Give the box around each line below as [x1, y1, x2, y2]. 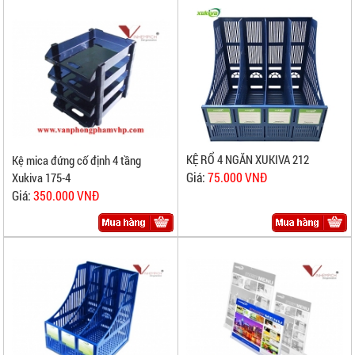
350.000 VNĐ [33, 186, 100, 204]
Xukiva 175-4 [12, 169, 71, 185]
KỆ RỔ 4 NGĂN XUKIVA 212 [185, 151, 309, 167]
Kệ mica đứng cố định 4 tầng [12, 151, 142, 168]
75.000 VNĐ [207, 168, 267, 185]
